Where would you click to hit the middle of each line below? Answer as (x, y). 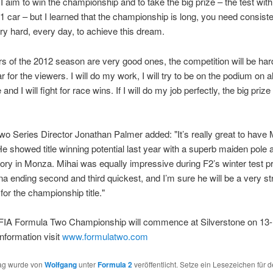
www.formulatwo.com (105, 236)
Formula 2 (115, 264)
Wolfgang (60, 264)
